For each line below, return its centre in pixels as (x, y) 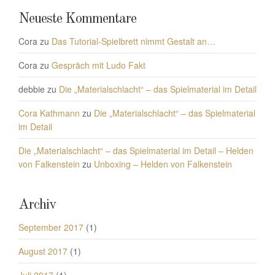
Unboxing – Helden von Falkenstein (163, 164)
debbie (32, 89)
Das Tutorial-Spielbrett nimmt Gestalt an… (134, 41)
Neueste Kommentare (77, 18)
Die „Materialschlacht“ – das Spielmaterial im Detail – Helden (136, 150)
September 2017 (51, 227)
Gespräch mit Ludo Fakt (99, 65)
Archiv (37, 204)
